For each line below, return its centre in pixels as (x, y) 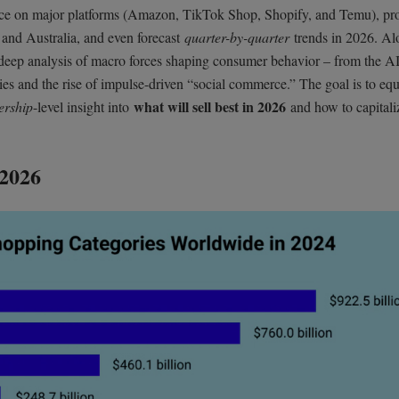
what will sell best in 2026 (210, 107)
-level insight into (83, 107)
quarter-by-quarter (237, 37)
